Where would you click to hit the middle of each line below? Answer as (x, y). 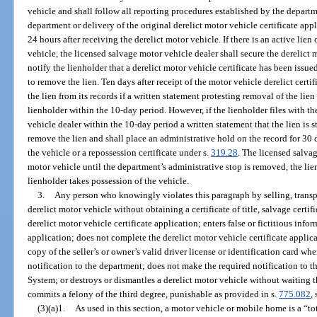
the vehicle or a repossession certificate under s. (120, 152)
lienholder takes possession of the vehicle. (109, 180)
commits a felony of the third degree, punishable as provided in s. (154, 294)
